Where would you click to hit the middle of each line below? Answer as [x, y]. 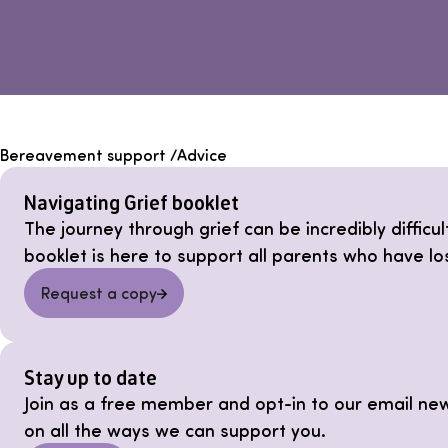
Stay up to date [90, 378]
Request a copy [99, 293]
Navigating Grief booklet [131, 203]
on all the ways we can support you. [175, 430]
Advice [202, 155]
